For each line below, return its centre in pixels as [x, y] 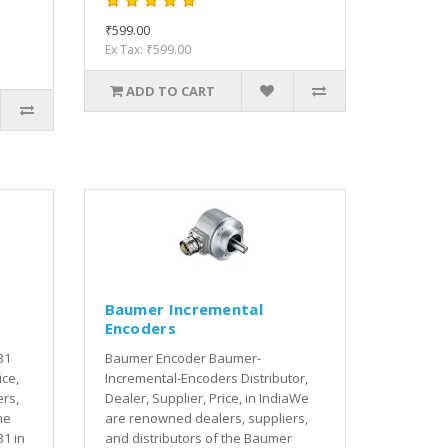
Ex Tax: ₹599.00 [147, 49]
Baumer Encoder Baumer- [182, 357]
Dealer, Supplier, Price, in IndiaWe [206, 397]
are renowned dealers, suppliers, [206, 417]
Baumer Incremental [183, 308]
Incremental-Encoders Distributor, [206, 377]
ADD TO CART [171, 90]
